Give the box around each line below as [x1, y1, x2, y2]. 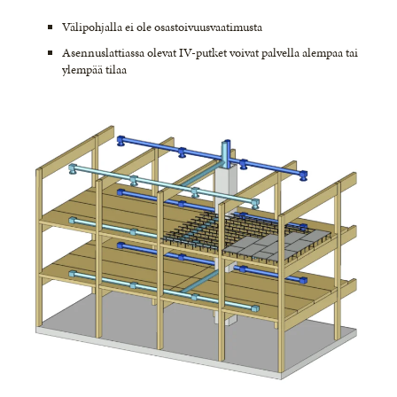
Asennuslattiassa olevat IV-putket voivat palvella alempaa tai [62, 44, 358, 61]
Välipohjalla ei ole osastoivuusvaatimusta [62, 19, 262, 35]
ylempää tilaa [62, 61, 127, 78]
